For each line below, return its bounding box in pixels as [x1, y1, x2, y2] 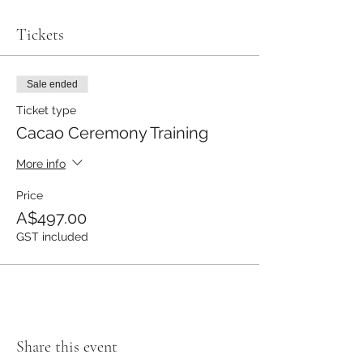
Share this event [16, 337, 117, 357]
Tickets [16, 25, 64, 45]
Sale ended [27, 79, 78, 90]
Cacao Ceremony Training [16, 123, 208, 143]
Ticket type [16, 104, 76, 117]
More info [16, 156, 66, 170]
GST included [16, 230, 88, 243]
